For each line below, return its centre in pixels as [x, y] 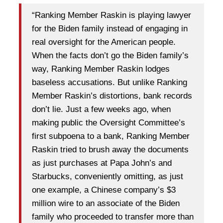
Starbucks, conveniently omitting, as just [108, 177]
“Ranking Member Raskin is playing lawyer [111, 15]
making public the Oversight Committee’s [109, 123]
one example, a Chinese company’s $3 [104, 190]
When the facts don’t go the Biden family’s [110, 56]
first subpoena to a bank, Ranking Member [111, 136]
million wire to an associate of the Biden [106, 204]
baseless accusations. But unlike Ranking [110, 83]
